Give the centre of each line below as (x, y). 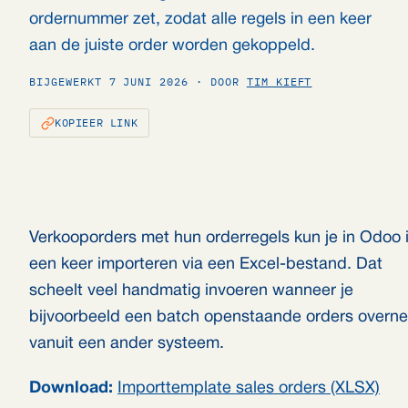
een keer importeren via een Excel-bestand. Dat (206, 265)
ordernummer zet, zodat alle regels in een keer (200, 20)
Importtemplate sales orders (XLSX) (249, 388)
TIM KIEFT (279, 82)
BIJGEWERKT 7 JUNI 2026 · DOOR (138, 82)
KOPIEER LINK (97, 122)
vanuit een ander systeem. (127, 344)
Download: (71, 388)
